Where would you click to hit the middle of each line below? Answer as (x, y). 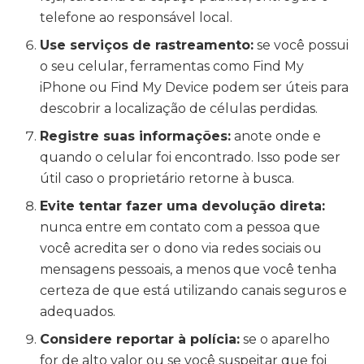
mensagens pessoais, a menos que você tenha (188, 270)
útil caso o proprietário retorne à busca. (167, 179)
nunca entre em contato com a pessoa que (180, 227)
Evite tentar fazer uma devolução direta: (183, 206)
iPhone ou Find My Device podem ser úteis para (195, 88)
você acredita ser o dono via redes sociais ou (181, 249)
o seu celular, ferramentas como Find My (172, 67)
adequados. (78, 312)
